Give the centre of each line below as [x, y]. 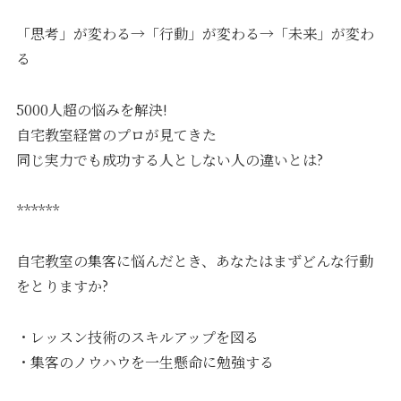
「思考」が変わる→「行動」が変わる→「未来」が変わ [196, 34]
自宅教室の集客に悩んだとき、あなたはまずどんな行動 [195, 261]
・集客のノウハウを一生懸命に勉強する [145, 363]
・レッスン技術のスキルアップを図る [138, 337]
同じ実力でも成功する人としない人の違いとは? [170, 159]
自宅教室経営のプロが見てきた [117, 134]
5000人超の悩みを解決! [92, 109]
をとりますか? [63, 286]
